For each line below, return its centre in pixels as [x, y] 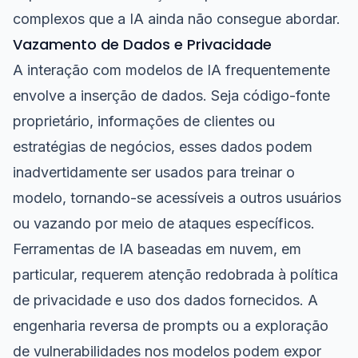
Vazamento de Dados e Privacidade [142, 44]
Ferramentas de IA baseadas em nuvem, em [157, 249]
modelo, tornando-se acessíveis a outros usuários [177, 198]
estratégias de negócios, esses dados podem [163, 147]
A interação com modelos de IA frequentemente [171, 70]
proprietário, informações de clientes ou [144, 121]
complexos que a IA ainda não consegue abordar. [177, 19]
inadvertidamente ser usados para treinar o [154, 172]
